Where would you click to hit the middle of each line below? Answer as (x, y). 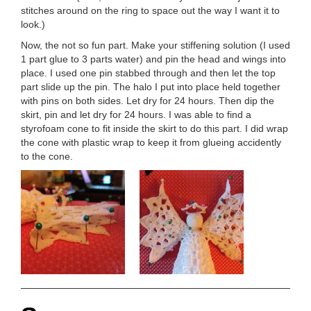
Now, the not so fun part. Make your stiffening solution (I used (155, 45)
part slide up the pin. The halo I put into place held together (151, 87)
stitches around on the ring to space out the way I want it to (150, 11)
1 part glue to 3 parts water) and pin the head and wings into (153, 59)
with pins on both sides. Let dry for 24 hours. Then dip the (148, 101)
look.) (33, 25)
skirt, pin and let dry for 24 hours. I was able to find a (136, 115)
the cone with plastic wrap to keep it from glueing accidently (151, 143)
